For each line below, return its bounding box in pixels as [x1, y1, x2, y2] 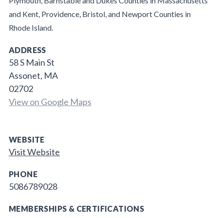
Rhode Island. [8, 23, 53, 33]
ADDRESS [8, 45, 46, 55]
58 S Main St [8, 57, 54, 68]
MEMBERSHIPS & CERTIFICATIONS [8, 204, 145, 214]
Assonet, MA [8, 70, 58, 81]
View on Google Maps [8, 96, 91, 108]
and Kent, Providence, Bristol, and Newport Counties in [8, 9, 191, 19]
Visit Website [8, 146, 60, 158]
